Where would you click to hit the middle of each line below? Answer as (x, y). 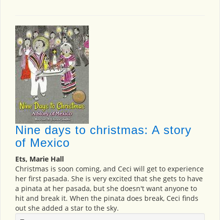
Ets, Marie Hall (40, 159)
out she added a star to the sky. (67, 208)
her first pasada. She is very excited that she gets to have (109, 179)
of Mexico (42, 143)
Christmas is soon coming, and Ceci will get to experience (110, 169)
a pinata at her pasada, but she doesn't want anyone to (106, 189)
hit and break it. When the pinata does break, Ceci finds (107, 198)
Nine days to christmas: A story (103, 130)
